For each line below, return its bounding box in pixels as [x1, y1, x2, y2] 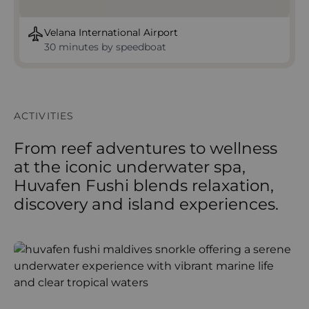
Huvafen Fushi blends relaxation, [14, 176, 274, 195]
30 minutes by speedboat [44, 41, 166, 53]
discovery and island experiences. [14, 195, 279, 214]
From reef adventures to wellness [14, 139, 277, 158]
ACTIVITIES [14, 110, 74, 122]
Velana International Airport [44, 26, 178, 39]
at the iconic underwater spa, [14, 157, 246, 177]
